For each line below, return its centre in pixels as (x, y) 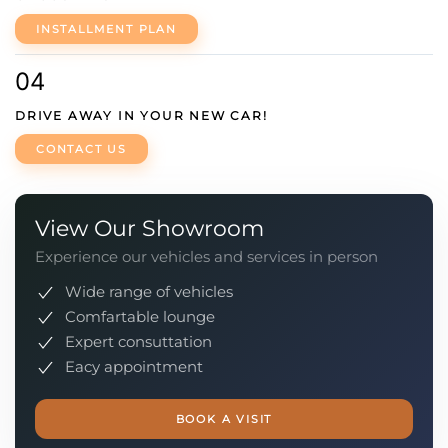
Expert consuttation (138, 341)
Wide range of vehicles (149, 291)
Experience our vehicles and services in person (206, 256)
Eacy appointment (134, 366)
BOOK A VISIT (224, 419)
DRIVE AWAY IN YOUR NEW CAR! (141, 115)
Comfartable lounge (140, 316)
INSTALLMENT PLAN (106, 29)
